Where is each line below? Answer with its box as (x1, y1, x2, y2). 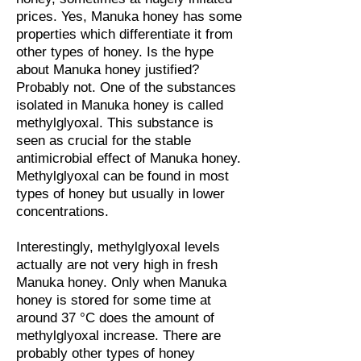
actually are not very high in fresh (16, 257, 218, 272)
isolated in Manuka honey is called (16, 98, 223, 113)
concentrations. (16, 204, 109, 219)
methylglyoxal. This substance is (16, 115, 214, 131)
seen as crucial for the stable (16, 133, 191, 148)
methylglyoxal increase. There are (16, 328, 221, 343)
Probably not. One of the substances (16, 80, 236, 95)
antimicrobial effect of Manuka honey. (16, 151, 241, 166)
